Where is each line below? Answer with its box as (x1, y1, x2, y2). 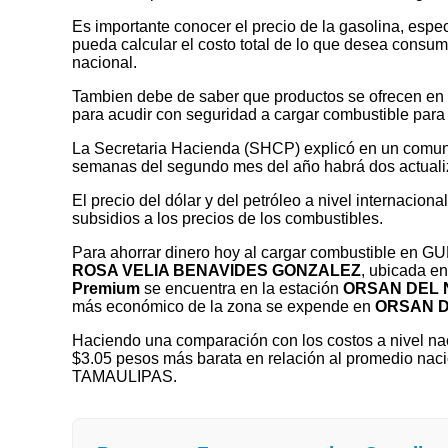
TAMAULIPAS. (72, 367, 177, 385)
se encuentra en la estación (140, 279, 343, 297)
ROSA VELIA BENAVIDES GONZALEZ (72, 261, 361, 279)
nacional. (72, 53, 137, 71)
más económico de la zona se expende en (72, 297, 375, 315)
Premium (72, 279, 140, 297)
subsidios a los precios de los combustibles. (72, 209, 383, 227)
